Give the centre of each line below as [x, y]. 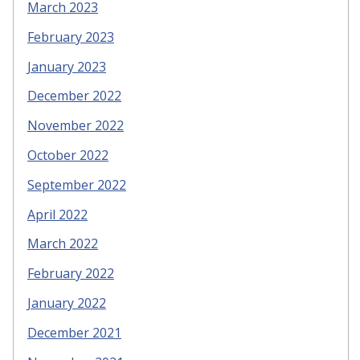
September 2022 [77, 184]
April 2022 [57, 214]
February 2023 [71, 37]
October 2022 [68, 155]
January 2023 [67, 66]
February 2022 [71, 274]
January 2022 [67, 303]
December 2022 [74, 96]
